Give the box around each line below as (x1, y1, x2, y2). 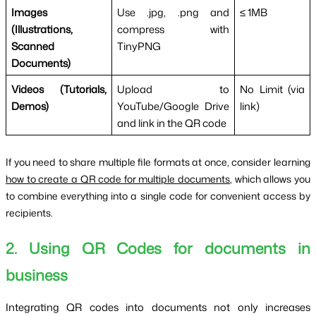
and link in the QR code (116, 115, 226, 130)
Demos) (11, 98, 49, 114)
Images (11, 4, 47, 20)
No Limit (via (239, 81, 305, 97)
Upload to (116, 81, 230, 97)
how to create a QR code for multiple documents (6, 171, 231, 186)
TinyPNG (116, 38, 161, 54)
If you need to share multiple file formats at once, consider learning (6, 154, 310, 169)
